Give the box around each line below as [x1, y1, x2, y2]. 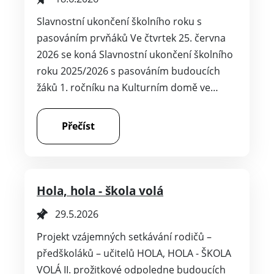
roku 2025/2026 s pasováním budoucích [37, 64, 220, 78]
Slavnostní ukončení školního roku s [37, 14, 202, 28]
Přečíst [62, 119, 95, 133]
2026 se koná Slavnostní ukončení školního [37, 47, 233, 61]
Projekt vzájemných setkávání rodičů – [37, 229, 212, 243]
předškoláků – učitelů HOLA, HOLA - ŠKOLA [37, 246, 231, 260]
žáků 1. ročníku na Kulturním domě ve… [37, 80, 218, 94]
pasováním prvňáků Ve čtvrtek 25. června [37, 31, 226, 45]
